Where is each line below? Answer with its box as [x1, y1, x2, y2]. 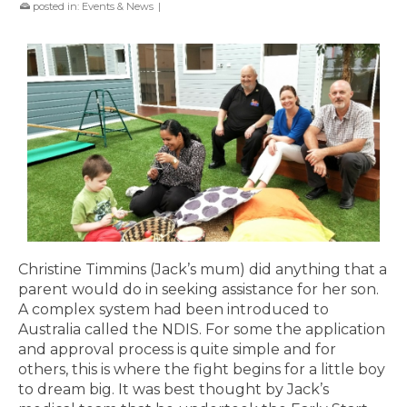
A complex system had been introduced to [18, 301, 329, 319]
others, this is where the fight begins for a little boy [18, 361, 385, 379]
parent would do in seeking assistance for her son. [18, 281, 379, 299]
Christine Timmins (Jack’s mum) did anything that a [18, 261, 387, 279]
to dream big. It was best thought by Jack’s [18, 381, 329, 399]
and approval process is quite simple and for [18, 341, 336, 359]
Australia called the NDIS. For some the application [18, 321, 385, 339]
